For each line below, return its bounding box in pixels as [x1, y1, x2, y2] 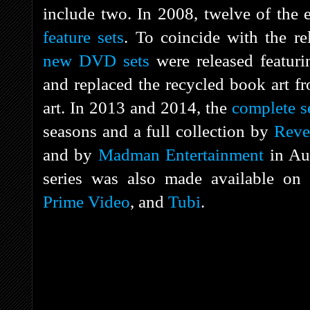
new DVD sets [43, 51, 149, 70]
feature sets [43, 27, 125, 46]
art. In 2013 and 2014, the [43, 98, 232, 117]
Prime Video [43, 192, 130, 211]
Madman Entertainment [98, 145, 264, 164]
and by [43, 145, 98, 164]
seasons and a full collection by [43, 121, 274, 140]
